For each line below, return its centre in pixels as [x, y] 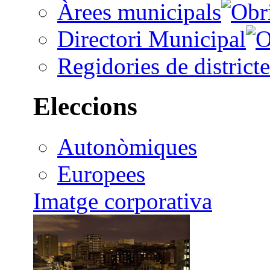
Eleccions [85, 106]
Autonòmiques [127, 146]
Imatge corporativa [123, 201]
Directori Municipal [152, 39]
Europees [101, 174]
